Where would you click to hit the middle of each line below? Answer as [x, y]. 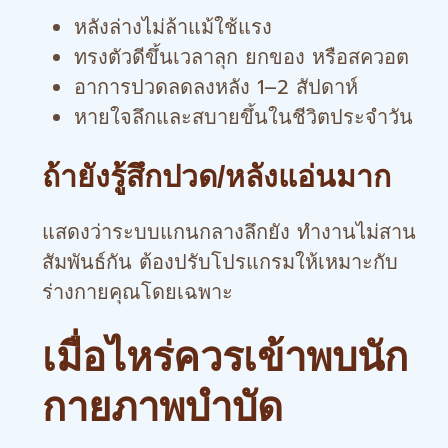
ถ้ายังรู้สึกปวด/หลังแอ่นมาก [216, 176]
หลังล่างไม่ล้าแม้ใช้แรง [173, 27]
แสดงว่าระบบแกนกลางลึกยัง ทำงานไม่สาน [229, 232]
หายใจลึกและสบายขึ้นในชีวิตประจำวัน [243, 117]
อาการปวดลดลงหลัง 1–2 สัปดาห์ [216, 87]
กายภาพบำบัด [162, 407]
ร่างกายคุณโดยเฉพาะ [137, 292]
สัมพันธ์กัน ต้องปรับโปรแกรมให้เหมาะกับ [220, 262]
